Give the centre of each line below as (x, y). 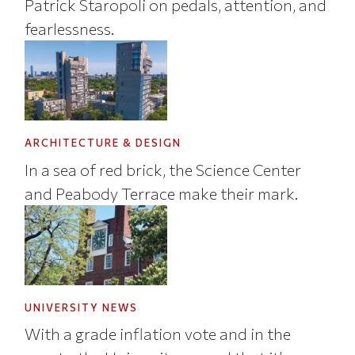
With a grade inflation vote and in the (158, 334)
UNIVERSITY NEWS (82, 307)
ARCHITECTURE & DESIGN (103, 143)
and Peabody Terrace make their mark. (162, 193)
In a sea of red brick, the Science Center (163, 169)
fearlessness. (70, 28)
